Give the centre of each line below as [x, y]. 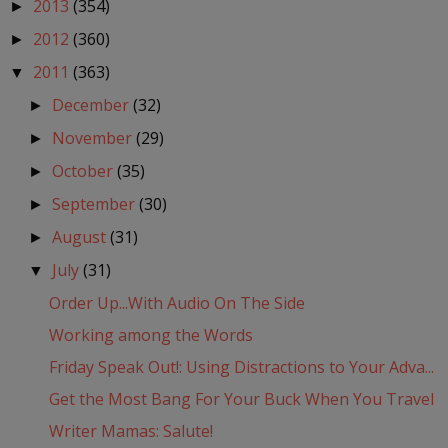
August [81, 237]
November [94, 138]
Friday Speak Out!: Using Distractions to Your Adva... [241, 367]
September [96, 204]
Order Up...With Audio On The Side [176, 303]
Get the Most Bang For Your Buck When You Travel [241, 399]
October [85, 171]
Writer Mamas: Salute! [130, 431]
